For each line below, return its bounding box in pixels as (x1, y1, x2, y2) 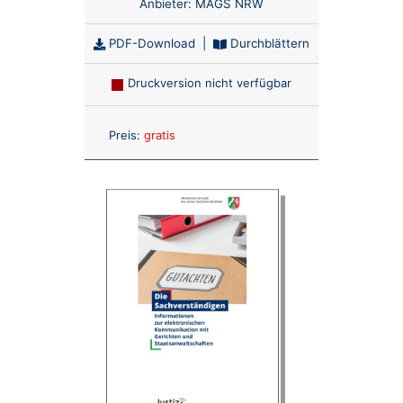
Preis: (108, 128, 140, 143)
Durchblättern (227, 36, 309, 51)
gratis (143, 128, 175, 143)
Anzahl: (201, 124, 242, 139)
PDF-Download (105, 36, 195, 51)
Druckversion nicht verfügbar (127, 76, 291, 91)
